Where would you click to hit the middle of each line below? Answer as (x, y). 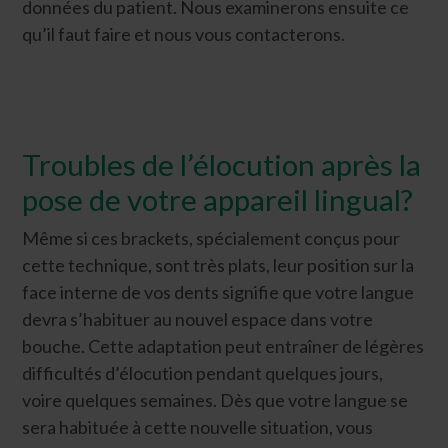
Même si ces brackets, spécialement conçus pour (211, 238)
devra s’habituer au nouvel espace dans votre (198, 319)
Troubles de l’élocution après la (222, 164)
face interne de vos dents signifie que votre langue (218, 292)
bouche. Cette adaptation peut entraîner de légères (223, 346)
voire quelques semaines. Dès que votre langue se (215, 400)
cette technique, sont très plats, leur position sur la (218, 265)
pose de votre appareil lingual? (218, 199)
